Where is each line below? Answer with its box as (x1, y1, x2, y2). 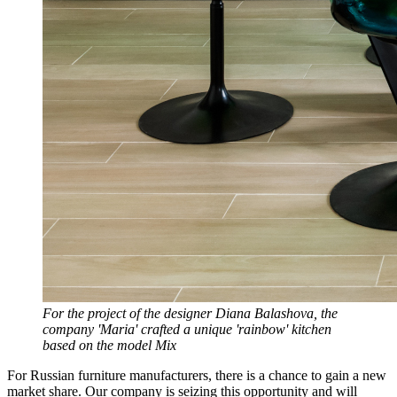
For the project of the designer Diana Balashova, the (43, 306, 338, 322)
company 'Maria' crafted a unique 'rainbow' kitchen (43, 322, 331, 338)
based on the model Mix (43, 338, 176, 354)
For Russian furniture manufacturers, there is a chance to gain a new (7, 368, 386, 384)
